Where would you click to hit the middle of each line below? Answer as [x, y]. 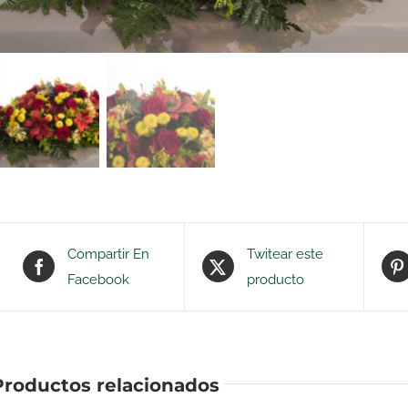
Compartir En [109, 254]
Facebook [99, 279]
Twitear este [285, 254]
